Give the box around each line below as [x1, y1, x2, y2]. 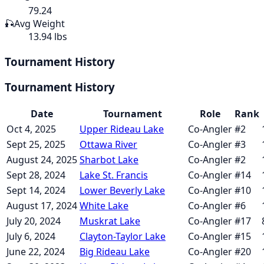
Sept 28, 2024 [6, 168, 65, 181]
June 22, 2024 [6, 245, 65, 258]
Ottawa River [80, 137, 137, 151]
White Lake [80, 199, 128, 212]
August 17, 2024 [6, 199, 77, 212]
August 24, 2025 [6, 153, 77, 166]
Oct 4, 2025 [6, 122, 56, 136]
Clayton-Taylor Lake [80, 229, 166, 243]
